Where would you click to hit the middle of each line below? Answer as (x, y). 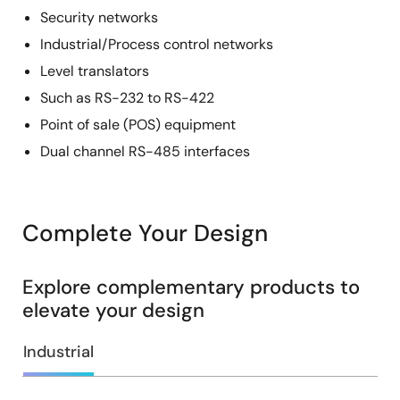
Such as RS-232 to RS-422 (127, 98)
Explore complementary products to (191, 287)
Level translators (95, 71)
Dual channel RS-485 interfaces (145, 152)
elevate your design (113, 311)
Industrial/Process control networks (157, 45)
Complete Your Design (145, 233)
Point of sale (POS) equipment (138, 125)
